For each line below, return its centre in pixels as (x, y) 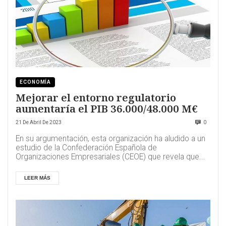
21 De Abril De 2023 (39, 122)
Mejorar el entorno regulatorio (96, 97)
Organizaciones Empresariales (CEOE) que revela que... (110, 157)
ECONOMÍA (36, 82)
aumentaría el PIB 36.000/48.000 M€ (107, 108)
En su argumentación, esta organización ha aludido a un (110, 138)
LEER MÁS (37, 178)
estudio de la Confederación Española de (86, 148)
